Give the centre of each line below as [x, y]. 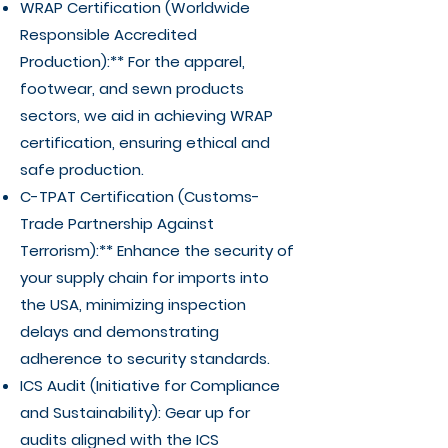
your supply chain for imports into [144, 277]
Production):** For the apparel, [132, 61]
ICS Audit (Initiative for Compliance [150, 385]
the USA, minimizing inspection [133, 304]
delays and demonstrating [119, 331]
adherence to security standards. [145, 358]
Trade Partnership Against [117, 223]
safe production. [82, 169]
